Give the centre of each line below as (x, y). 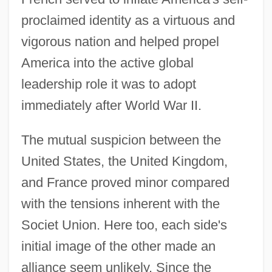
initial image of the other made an (118, 246)
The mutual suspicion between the (121, 140)
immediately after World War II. (111, 105)
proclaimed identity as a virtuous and (128, 20)
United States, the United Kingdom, (124, 161)
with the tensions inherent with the (120, 203)
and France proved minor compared (125, 182)
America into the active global (107, 63)
